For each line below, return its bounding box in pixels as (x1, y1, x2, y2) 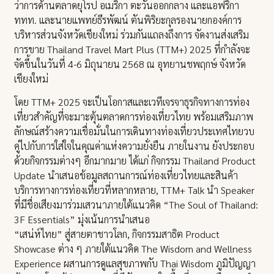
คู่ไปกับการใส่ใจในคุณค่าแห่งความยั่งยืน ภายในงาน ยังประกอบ (14, 139, 255, 153)
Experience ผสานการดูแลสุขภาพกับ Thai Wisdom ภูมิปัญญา (14, 257, 256, 270)
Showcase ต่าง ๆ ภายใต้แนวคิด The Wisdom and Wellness (14, 242, 253, 256)
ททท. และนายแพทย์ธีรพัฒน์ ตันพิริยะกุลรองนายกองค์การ (14, 13, 242, 26)
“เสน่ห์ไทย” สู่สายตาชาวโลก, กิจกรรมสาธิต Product (14, 228, 220, 241)
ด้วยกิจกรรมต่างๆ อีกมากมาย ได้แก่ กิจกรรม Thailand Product (14, 154, 256, 168)
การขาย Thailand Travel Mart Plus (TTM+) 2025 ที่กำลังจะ (14, 42, 251, 56)
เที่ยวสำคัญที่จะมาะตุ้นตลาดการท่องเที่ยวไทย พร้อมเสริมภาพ (14, 110, 254, 124)
